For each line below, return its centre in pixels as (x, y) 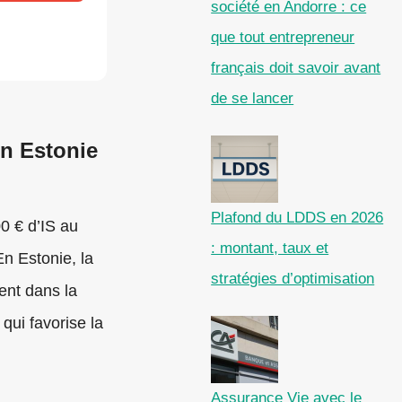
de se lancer (253, 99)
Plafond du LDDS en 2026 (297, 218)
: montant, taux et (270, 249)
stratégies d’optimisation (293, 279)
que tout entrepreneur (283, 38)
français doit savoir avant (296, 68)
